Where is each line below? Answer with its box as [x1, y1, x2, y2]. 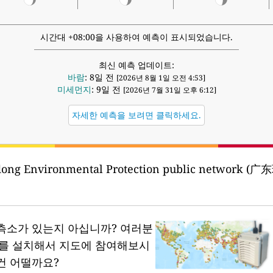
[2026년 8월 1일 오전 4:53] [116, 73, 205, 83]
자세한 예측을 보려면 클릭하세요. [72, 109, 201, 121]
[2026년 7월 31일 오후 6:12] [122, 85, 216, 96]
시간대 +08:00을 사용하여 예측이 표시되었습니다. [40, 31, 233, 43]
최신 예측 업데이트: [99, 59, 174, 71]
